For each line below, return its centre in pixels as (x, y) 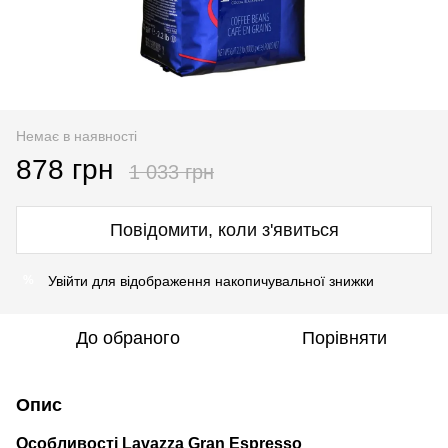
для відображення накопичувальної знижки (231, 280)
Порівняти (344, 337)
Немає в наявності (76, 135)
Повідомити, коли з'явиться (224, 229)
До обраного (128, 337)
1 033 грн (171, 171)
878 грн (64, 169)
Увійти (68, 280)
